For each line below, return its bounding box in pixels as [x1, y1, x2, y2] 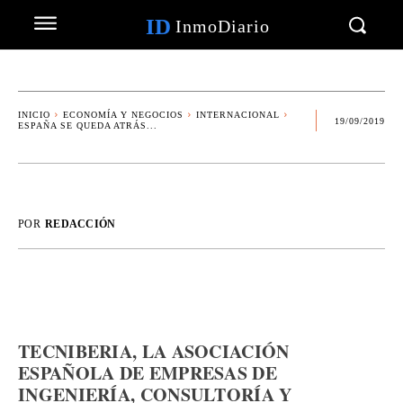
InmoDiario [175, 16, 270, 36]
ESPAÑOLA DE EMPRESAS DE [18, 360, 277, 386]
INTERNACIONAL [196, 110, 280, 120]
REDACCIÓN [44, 218, 116, 230]
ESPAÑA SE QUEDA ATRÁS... [18, 121, 157, 130]
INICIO [18, 110, 50, 120]
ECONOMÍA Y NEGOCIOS [63, 110, 184, 120]
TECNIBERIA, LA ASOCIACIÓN [18, 338, 290, 364]
